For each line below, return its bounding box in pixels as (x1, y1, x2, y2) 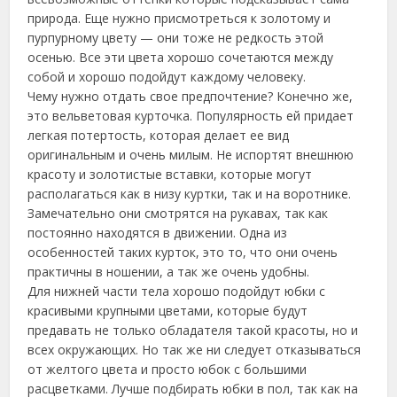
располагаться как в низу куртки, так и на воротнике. (27, 185, 352, 202)
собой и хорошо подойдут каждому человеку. (27, 68, 307, 85)
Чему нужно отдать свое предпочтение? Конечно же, (27, 88, 354, 105)
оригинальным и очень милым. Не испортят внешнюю (27, 146, 354, 163)
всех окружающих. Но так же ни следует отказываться (27, 341, 362, 358)
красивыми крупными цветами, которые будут (27, 302, 308, 319)
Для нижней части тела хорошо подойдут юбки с (27, 283, 326, 300)
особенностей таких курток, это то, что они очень (27, 244, 339, 261)
